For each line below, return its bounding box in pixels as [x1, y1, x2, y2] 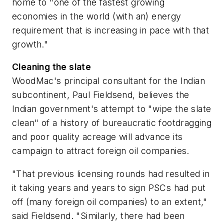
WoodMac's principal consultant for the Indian [12, 75, 205, 86]
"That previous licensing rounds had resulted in [12, 168, 210, 179]
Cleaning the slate [12, 61, 91, 72]
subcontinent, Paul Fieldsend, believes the [12, 89, 189, 100]
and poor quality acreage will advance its [12, 131, 183, 142]
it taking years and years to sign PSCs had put [12, 182, 206, 193]
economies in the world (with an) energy [12, 10, 181, 21]
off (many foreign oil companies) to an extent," [12, 196, 207, 207]
